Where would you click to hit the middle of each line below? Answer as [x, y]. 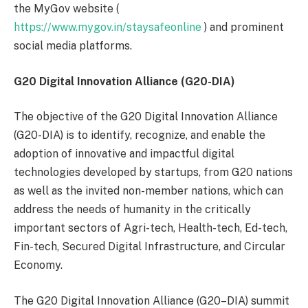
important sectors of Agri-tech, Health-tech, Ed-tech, [151, 228]
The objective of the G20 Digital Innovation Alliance [146, 117]
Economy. [38, 265]
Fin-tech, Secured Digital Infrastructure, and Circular [150, 247]
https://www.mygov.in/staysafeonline [108, 27]
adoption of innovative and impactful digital [124, 154]
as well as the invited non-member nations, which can [148, 191]
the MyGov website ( [66, 9]
